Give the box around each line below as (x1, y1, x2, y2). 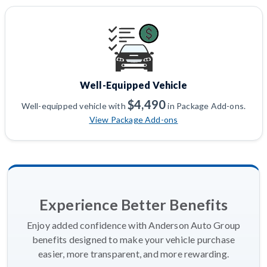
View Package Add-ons (89, 114, 178, 125)
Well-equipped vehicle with (21, 101, 128, 111)
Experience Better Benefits (39, 195, 228, 214)
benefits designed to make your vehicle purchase (32, 234, 235, 246)
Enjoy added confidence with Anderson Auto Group (26, 219, 241, 231)
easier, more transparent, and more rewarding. (38, 248, 229, 260)
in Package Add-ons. (166, 101, 246, 111)
